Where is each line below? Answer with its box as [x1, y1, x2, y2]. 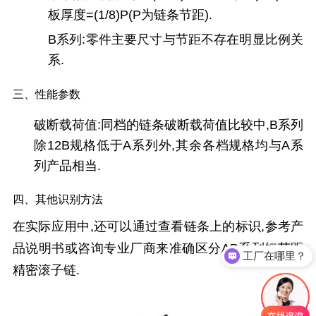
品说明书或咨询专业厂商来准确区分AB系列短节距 [12, 241, 304, 256]
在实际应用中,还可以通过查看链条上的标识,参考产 [12, 219, 304, 234]
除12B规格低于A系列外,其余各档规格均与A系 [33, 138, 304, 152]
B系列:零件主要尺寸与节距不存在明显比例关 [47, 32, 304, 47]
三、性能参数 [12, 87, 80, 100]
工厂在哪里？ [243, 249, 307, 262]
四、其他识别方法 [12, 193, 103, 206]
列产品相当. [33, 158, 101, 173]
